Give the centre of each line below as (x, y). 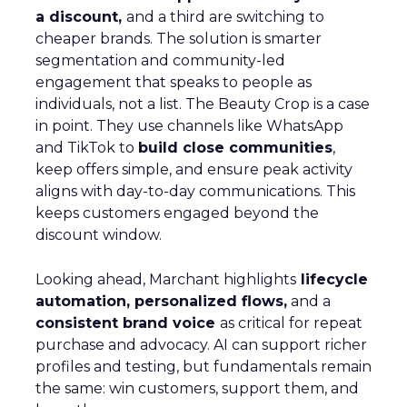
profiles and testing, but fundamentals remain (203, 367)
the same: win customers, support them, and (197, 389)
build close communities (235, 148)
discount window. (99, 235)
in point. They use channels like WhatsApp (189, 126)
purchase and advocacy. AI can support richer (201, 345)
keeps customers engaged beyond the (177, 213)
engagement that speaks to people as (174, 83)
